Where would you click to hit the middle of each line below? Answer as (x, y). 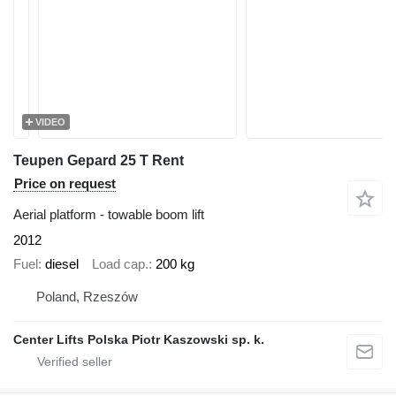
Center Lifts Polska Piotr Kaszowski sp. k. (139, 339)
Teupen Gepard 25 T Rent (99, 160)
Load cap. (120, 263)
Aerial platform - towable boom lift (109, 214)
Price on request (65, 183)
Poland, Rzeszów (87, 297)
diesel (62, 263)
